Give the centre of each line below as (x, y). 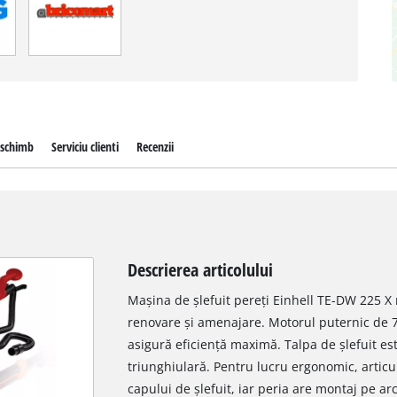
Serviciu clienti (85, 146)
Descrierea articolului (200, 270)
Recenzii (155, 146)
